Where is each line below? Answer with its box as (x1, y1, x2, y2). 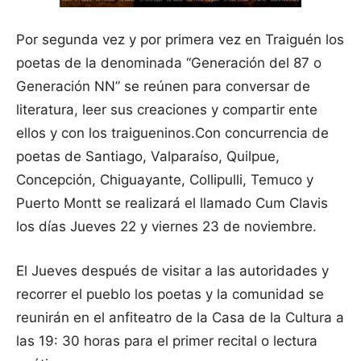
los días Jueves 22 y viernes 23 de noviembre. (16, 218, 317, 235)
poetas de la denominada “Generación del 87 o (16, 55, 322, 72)
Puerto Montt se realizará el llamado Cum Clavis (16, 195, 328, 212)
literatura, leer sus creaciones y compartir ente (16, 102, 317, 118)
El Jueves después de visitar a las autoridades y (16, 263, 329, 280)
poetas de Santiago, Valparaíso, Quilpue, (16, 148, 280, 165)
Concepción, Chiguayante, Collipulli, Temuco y (16, 172, 313, 189)
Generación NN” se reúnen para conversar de (16, 78, 310, 95)
